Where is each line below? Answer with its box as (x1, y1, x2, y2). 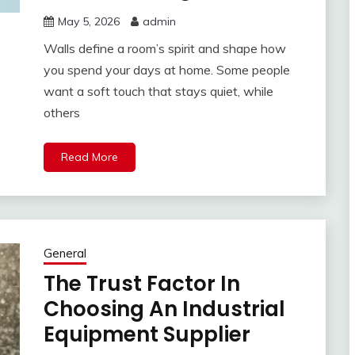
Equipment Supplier (43, 320, 250, 349)
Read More (60, 150, 118, 165)
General (43, 246, 86, 261)
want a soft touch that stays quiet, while (43, 83, 273, 100)
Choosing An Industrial (43, 295, 285, 324)
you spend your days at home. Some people (43, 62, 290, 78)
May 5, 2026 (57, 14, 120, 29)
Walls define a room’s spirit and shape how (43, 40, 286, 57)
